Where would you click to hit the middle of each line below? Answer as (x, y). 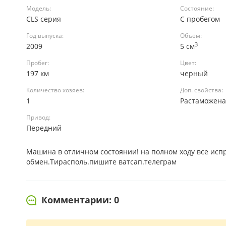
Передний (45, 128)
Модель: (39, 8)
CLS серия (45, 19)
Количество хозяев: (55, 90)
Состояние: (197, 8)
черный (195, 73)
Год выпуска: (45, 36)
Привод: (38, 117)
